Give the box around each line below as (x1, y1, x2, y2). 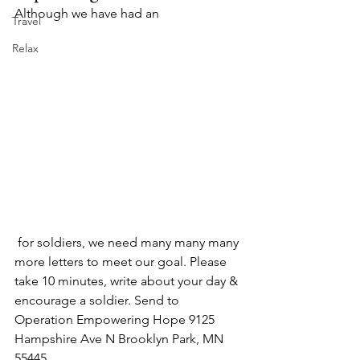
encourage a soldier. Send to (14, 292, 182, 308)
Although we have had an (14, 6, 162, 21)
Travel (12, 14, 41, 28)
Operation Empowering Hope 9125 (14, 312, 218, 327)
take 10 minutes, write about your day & (14, 273, 241, 288)
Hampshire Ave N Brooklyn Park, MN (14, 331, 227, 346)
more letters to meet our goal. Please (14, 254, 230, 269)
